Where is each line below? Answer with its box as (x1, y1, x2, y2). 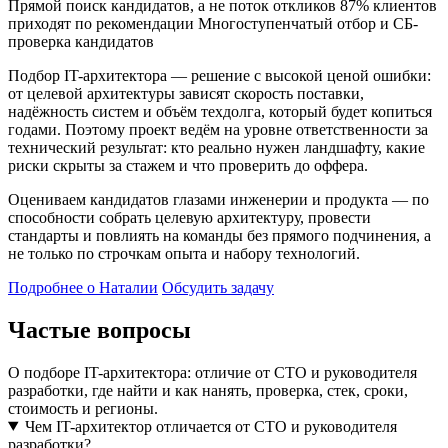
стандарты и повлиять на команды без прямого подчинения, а (8, 226, 431, 244)
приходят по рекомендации (8, 14, 194, 32)
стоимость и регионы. (8, 399, 158, 417)
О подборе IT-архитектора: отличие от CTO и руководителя (8, 363, 417, 381)
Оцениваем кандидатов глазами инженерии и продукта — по (8, 190, 429, 208)
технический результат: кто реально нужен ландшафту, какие (8, 138, 425, 156)
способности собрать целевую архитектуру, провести (8, 208, 371, 226)
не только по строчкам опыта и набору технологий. (8, 244, 360, 262)
